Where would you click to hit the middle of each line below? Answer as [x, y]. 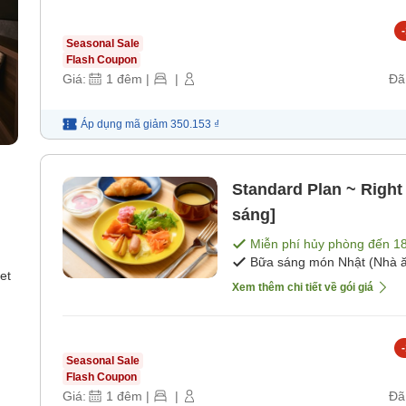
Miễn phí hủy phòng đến [322, 243]
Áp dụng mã [111, 124]
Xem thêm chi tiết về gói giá [303, 287]
